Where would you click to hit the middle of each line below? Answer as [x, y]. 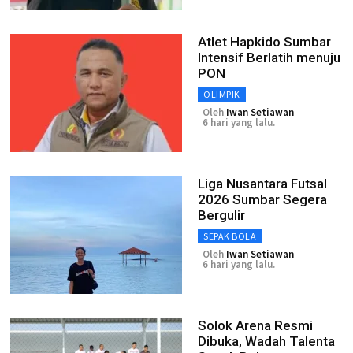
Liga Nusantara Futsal [262, 184]
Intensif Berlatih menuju [269, 58]
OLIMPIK [222, 94]
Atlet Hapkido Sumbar [264, 42]
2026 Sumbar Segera [262, 199]
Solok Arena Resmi [255, 325]
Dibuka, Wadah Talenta [266, 341]
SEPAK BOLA [230, 236]
